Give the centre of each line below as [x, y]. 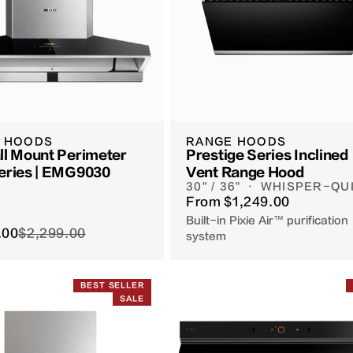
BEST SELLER [112, 286]
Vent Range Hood [245, 173]
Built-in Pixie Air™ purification [267, 221]
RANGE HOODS [236, 142]
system [206, 236]
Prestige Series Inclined [267, 156]
